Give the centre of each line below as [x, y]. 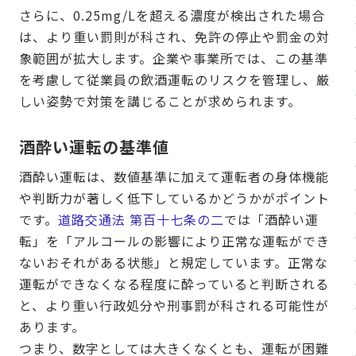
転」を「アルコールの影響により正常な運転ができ [174, 241]
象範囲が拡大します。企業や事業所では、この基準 [174, 58]
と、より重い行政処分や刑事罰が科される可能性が [174, 306]
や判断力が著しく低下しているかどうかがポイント [174, 198]
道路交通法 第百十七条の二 [141, 220]
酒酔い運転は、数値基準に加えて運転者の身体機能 [174, 177]
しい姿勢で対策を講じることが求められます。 [160, 101]
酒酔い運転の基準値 [94, 147]
